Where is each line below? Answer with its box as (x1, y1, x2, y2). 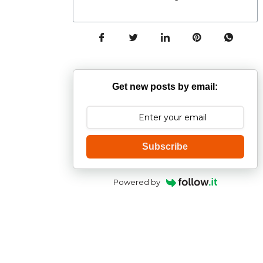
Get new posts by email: (112, 82, 218, 92)
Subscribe (142, 141, 188, 151)
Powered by (113, 177, 160, 187)
